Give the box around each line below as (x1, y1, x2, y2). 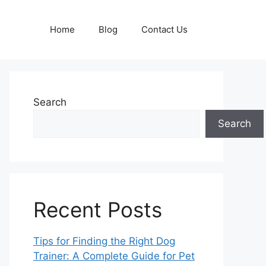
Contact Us (141, 24, 188, 35)
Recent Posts (33, 197, 162, 222)
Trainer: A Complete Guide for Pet (33, 250, 195, 262)
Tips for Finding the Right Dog (33, 235, 175, 247)
